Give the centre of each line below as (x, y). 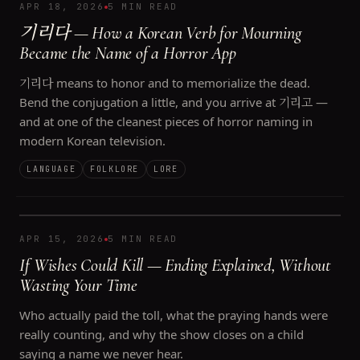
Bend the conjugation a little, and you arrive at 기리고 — (174, 102)
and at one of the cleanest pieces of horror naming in (166, 121)
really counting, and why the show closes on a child (162, 334)
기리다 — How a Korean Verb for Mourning (160, 33)
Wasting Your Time (78, 285)
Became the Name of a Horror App (128, 53)
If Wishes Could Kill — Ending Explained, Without (175, 265)
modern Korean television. (93, 141)
